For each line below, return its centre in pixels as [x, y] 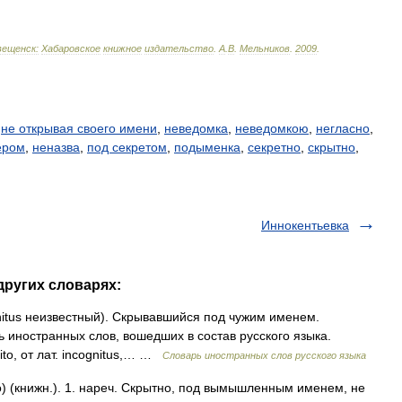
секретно [274, 147]
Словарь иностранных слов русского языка [264, 355]
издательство [179, 48]
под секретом [127, 147]
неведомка [196, 128]
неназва [56, 147]
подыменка [207, 147]
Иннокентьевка [305, 225]
